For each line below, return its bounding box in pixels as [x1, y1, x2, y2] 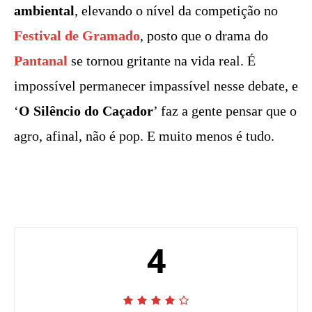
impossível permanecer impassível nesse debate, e [14, 77, 298, 93]
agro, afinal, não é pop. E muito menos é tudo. [14, 127, 274, 143]
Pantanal [14, 52, 68, 68]
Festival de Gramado [14, 27, 140, 43]
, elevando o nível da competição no [75, 2, 278, 18]
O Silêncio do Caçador [19, 102, 153, 118]
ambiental [14, 2, 75, 18]
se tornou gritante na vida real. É [68, 52, 256, 68]
